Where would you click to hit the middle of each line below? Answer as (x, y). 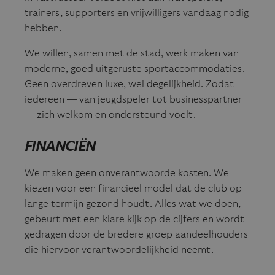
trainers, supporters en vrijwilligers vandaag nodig (137, 13)
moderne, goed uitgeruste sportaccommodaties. (135, 68)
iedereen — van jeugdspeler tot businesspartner (133, 99)
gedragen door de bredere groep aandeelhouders (136, 234)
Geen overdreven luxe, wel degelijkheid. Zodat (129, 84)
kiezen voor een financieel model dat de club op (133, 188)
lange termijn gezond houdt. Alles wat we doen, (133, 203)
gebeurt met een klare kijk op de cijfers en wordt (134, 219)
